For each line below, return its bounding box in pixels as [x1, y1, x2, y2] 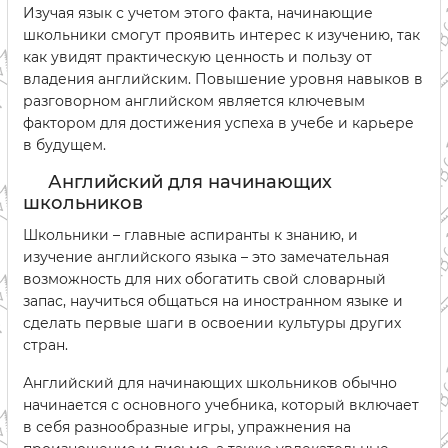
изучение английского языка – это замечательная [23, 248, 389, 266]
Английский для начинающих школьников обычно [23, 374, 397, 392]
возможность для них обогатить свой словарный [23, 270, 386, 288]
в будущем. [23, 136, 106, 154]
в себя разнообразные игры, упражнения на [23, 418, 351, 436]
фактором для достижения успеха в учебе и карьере [23, 114, 414, 132]
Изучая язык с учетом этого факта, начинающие [23, 4, 373, 22]
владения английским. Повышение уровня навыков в [23, 70, 423, 88]
